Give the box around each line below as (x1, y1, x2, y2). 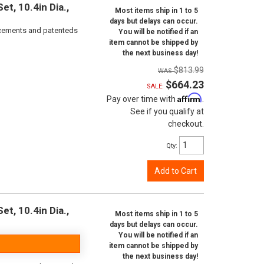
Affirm (177, 93, 202, 103)
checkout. (168, 119, 204, 128)
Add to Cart (154, 166, 197, 176)
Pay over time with (107, 94, 177, 104)
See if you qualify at (130, 107, 204, 116)
